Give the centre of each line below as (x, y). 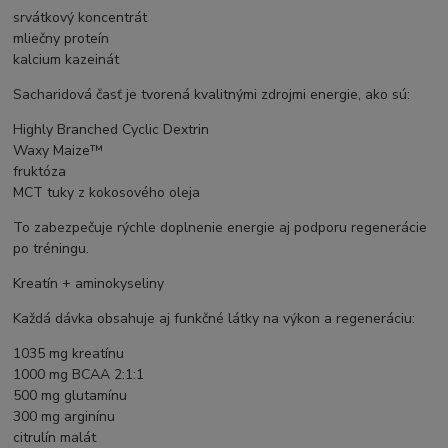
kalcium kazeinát (66, 59)
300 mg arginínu (64, 416)
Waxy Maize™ (58, 150)
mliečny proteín (61, 38)
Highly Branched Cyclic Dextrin (111, 129)
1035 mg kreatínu (69, 353)
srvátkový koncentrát (80, 17)
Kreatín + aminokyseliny (89, 283)
